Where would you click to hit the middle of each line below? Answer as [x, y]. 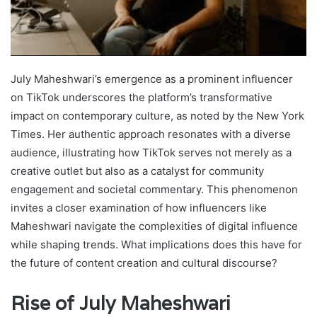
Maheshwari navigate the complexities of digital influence [154, 226]
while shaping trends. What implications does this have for [156, 244]
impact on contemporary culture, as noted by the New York [157, 115]
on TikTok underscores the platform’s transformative [142, 97]
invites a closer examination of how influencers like [139, 207]
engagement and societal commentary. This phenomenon [154, 189]
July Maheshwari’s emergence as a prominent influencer [152, 79]
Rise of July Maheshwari [121, 303]
